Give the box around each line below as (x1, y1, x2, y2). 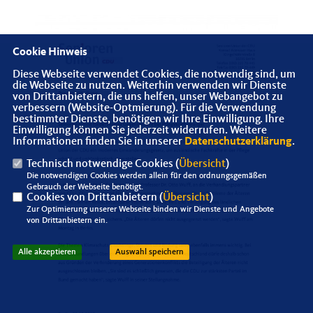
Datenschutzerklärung (184, 136, 292, 148)
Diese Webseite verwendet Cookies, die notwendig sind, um (12, 69, 296, 81)
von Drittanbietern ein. (26, 217, 108, 226)
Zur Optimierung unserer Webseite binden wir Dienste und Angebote (26, 205, 274, 214)
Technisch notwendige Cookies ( (26, 159, 179, 170)
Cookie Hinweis (12, 47, 87, 59)
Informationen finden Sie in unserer (12, 136, 184, 148)
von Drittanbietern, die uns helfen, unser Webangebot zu (12, 92, 283, 103)
